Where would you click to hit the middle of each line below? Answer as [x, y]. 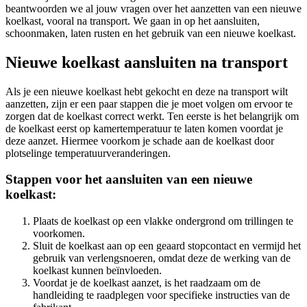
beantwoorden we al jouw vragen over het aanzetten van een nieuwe [153, 8]
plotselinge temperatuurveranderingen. [88, 153]
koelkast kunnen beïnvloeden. [97, 271]
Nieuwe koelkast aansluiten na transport [147, 62]
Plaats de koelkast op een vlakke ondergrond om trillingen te [163, 221]
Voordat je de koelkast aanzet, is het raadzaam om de [147, 283]
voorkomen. [59, 234]
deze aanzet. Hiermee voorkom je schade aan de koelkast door [140, 140]
